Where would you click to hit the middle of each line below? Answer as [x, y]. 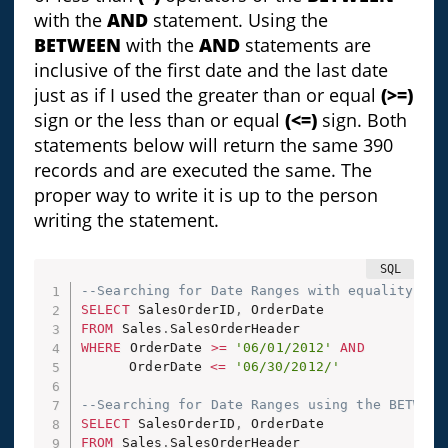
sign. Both [364, 119]
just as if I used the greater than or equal [207, 94]
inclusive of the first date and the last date [210, 69]
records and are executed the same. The [202, 169]
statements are [305, 44]
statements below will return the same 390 [213, 144]
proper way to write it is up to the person [205, 194]
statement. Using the [237, 19]
